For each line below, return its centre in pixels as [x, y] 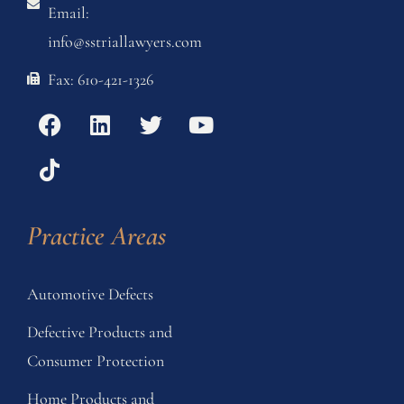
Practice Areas [96, 235]
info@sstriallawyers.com [124, 41]
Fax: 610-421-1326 [100, 79]
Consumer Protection [96, 360]
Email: [68, 12]
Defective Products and [100, 331]
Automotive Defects [90, 294]
